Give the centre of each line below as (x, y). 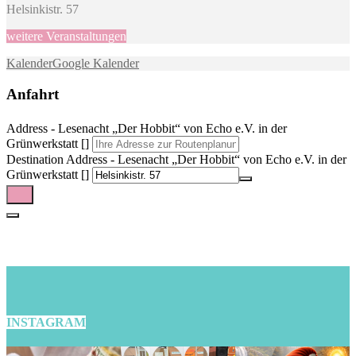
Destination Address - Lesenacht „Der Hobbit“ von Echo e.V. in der (176, 160)
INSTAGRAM (46, 322)
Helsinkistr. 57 (43, 9)
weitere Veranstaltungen (66, 36)
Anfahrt (33, 94)
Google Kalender (96, 63)
